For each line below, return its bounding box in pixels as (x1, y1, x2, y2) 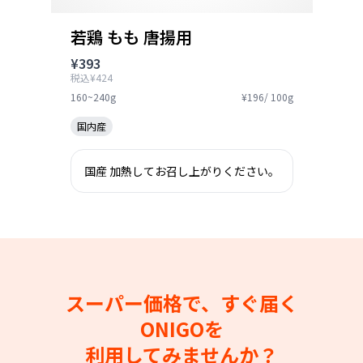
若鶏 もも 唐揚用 (70, 25, 192, 49)
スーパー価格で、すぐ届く (65, 288, 298, 317)
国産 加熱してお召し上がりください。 (83, 163, 280, 179)
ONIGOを (139, 314, 224, 343)
